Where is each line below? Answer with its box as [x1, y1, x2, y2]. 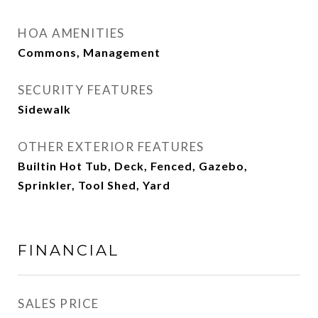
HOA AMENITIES [18, 26, 125, 40]
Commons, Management [18, 45, 160, 59]
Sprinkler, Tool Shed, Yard [18, 178, 170, 192]
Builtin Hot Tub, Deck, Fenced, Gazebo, [18, 159, 248, 172]
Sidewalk [18, 102, 71, 116]
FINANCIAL [18, 241, 119, 259]
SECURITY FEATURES [18, 82, 154, 97]
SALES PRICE [18, 296, 99, 311]
